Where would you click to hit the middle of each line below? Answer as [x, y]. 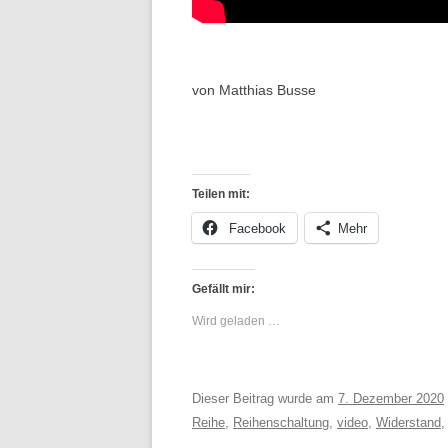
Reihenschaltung [281, 422]
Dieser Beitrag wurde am [265, 398]
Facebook [257, 228]
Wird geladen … [236, 321]
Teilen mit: [221, 194]
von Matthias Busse [254, 90]
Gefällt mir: [223, 289]
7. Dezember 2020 [391, 398]
